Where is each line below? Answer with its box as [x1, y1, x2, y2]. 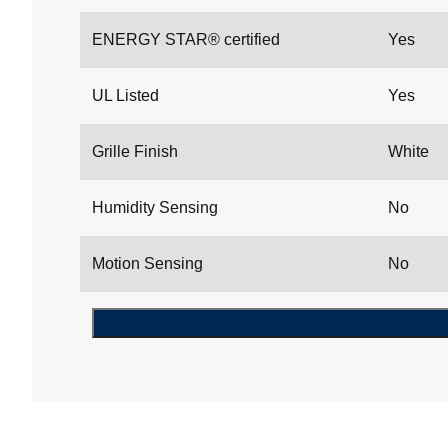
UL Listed [92, 87, 159, 105]
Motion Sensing [92, 255, 203, 273]
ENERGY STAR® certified [92, 31, 280, 49]
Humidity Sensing [92, 199, 218, 217]
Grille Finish [92, 143, 178, 161]
